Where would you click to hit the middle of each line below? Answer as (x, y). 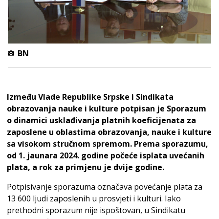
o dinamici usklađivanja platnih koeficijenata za (101, 120)
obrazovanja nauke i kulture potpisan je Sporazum (107, 108)
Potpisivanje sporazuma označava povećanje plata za (105, 186)
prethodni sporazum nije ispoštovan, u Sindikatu (96, 210)
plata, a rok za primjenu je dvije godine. (86, 167)
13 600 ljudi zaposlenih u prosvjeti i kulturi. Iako (94, 198)
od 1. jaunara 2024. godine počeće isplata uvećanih (106, 155)
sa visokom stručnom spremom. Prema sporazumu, (108, 143)
